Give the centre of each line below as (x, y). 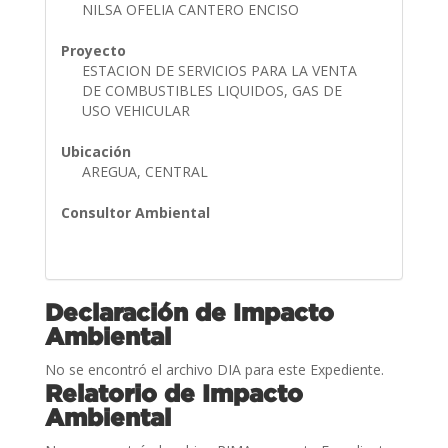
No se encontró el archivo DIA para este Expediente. (214, 369)
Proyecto (93, 50)
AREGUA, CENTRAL (146, 171)
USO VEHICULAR (137, 110)
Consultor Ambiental (135, 212)
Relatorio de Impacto (173, 392)
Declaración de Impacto (189, 311)
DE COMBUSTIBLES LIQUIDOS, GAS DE (211, 90)
